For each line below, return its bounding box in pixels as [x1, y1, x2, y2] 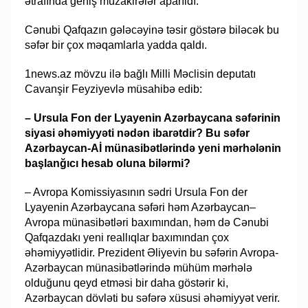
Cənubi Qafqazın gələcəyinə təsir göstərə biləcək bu [25, 23, 280, 36]
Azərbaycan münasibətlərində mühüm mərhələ [25, 261, 253, 274]
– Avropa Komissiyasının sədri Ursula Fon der [25, 186, 248, 198]
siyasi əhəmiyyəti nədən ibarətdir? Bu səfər [25, 126, 250, 139]
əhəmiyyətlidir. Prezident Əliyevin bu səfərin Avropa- [25, 246, 279, 258]
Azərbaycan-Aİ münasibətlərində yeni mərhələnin [25, 142, 282, 154]
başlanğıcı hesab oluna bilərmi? [25, 157, 191, 169]
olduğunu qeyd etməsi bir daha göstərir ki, [25, 276, 229, 289]
